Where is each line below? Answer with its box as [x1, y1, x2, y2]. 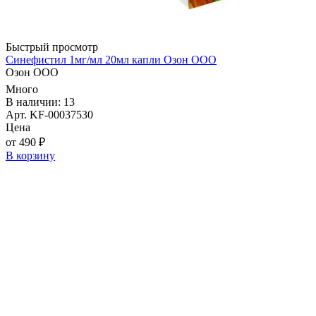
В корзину [6, 150, 55, 162]
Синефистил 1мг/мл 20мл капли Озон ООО [6, 54, 217, 66]
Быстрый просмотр [6, 41, 98, 54]
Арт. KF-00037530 [6, 109, 93, 121]
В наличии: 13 [6, 96, 75, 109]
